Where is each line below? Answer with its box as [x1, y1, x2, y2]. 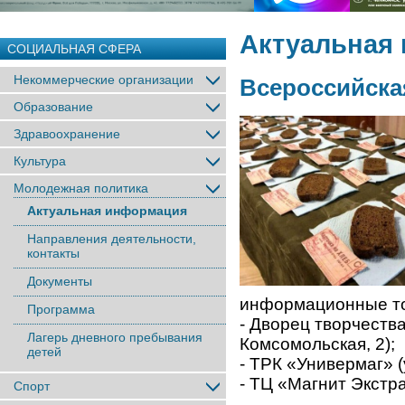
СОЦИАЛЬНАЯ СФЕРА [7, 42, 141, 56]
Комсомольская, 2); [240, 334, 400, 354]
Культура [14, 154, 66, 168]
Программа [27, 302, 95, 316]
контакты [27, 246, 80, 260]
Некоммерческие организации [14, 72, 193, 87]
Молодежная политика [14, 181, 148, 195]
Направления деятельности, [27, 231, 196, 246]
